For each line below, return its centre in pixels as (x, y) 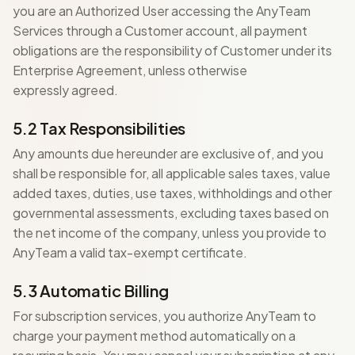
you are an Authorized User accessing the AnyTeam (162, 11)
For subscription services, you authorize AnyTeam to (164, 316)
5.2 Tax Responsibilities (99, 128)
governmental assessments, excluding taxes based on (171, 213)
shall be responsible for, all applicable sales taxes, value (172, 173)
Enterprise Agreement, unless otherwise (130, 70)
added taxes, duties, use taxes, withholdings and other (172, 193)
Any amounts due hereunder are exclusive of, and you (168, 153)
